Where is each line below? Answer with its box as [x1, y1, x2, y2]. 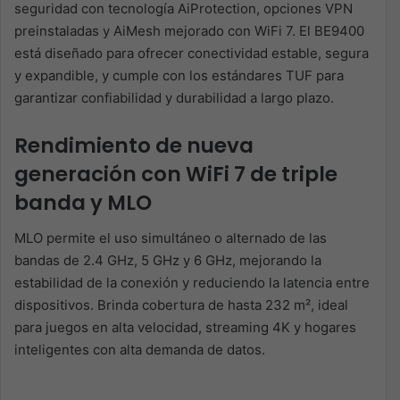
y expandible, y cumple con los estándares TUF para [14, 66, 344, 84]
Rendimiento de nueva [14, 130, 254, 160]
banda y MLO [14, 187, 152, 217]
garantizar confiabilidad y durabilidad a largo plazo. [14, 88, 334, 106]
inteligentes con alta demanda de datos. [14, 341, 265, 359]
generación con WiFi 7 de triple [14, 159, 337, 188]
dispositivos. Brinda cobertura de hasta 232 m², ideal [14, 296, 348, 314]
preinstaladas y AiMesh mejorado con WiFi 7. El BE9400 [14, 21, 364, 39]
